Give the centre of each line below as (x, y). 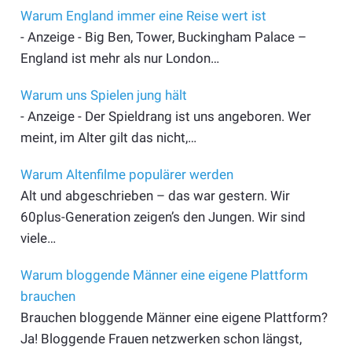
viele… (38, 238)
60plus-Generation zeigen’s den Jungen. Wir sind (163, 216)
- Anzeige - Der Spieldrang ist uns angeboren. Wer (165, 116)
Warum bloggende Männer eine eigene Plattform (164, 275)
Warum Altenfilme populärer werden (126, 174)
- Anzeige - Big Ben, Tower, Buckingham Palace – (163, 37)
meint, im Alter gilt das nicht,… (108, 137)
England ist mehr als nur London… (119, 58)
